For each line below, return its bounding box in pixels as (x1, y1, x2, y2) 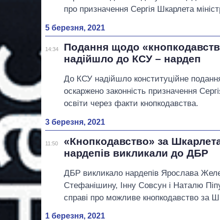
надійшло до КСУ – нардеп (64, 53, 201, 64)
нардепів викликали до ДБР (64, 147, 209, 159)
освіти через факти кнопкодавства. (64, 98, 199, 108)
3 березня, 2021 (45, 117, 105, 126)
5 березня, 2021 (45, 23, 105, 32)
